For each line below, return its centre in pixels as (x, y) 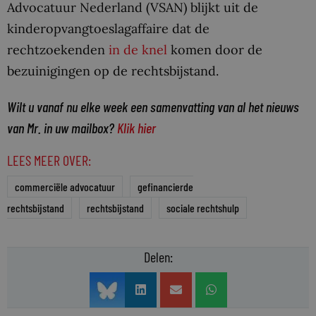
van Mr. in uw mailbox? (62, 128)
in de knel (138, 50)
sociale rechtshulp (203, 207)
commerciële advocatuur (65, 186)
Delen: (158, 256)
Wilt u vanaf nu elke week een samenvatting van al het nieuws (153, 107)
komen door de (215, 50)
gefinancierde (165, 186)
